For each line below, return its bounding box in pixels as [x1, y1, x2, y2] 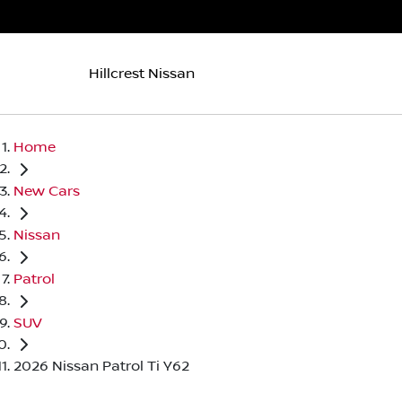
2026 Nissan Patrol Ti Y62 [13, 358, 189, 375]
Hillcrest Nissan [89, 65, 195, 82]
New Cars [13, 182, 80, 199]
